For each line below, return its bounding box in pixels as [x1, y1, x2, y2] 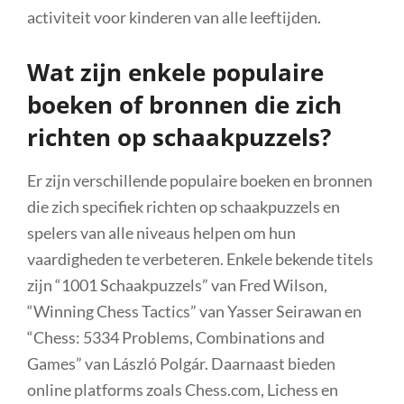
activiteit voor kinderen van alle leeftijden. [27, 6, 321, 27]
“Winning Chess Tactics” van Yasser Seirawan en [27, 300, 362, 321]
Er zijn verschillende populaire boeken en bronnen [27, 170, 372, 190]
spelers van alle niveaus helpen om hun [27, 222, 296, 243]
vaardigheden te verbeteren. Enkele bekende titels [27, 248, 373, 269]
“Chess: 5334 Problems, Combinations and [27, 326, 325, 347]
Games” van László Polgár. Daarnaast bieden [27, 353, 335, 373]
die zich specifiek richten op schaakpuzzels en [27, 196, 340, 216]
